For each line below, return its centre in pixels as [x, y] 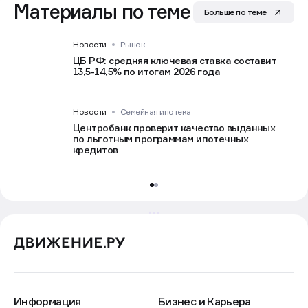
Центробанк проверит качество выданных [174, 128]
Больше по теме [235, 12]
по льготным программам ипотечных [161, 139]
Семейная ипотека [155, 112]
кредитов [96, 150]
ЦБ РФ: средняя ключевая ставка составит [175, 60]
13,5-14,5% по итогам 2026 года [147, 71]
